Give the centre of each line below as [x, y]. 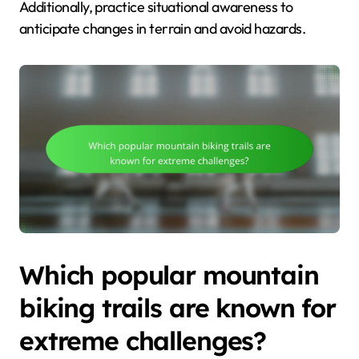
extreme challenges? [143, 341]
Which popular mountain [169, 275]
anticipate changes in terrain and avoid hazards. [163, 29]
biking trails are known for [177, 308]
